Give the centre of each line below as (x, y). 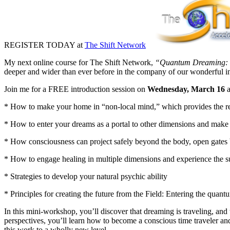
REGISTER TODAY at (44, 45)
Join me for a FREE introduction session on (76, 89)
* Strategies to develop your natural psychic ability (86, 176)
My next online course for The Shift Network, (80, 62)
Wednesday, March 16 (186, 89)
